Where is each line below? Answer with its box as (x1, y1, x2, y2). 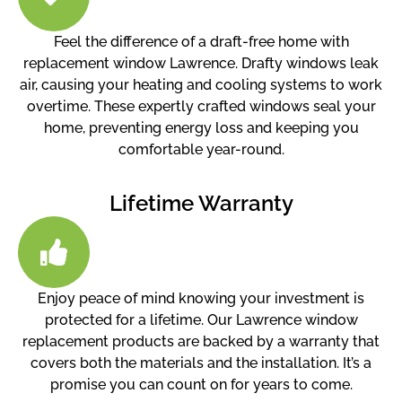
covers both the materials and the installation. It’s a (31, 354, 371, 372)
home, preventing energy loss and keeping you (43, 118, 359, 136)
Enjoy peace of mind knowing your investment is (38, 290, 364, 308)
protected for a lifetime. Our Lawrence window (44, 311, 358, 329)
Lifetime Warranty (109, 190, 293, 217)
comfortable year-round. (118, 140, 284, 158)
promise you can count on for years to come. (49, 376, 353, 394)
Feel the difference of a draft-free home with (53, 32, 349, 50)
